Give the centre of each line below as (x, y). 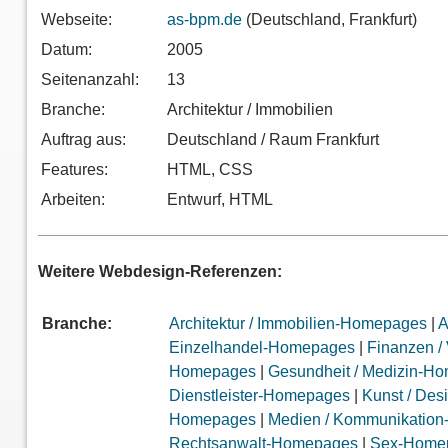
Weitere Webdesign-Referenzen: (160, 272)
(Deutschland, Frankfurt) (330, 20)
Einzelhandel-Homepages (262, 348)
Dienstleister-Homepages (260, 396)
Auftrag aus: (84, 140)
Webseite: (77, 20)
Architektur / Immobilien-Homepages (298, 324)
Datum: (67, 50)
